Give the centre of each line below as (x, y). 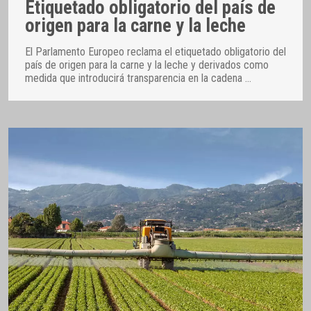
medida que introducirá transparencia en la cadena (135, 78)
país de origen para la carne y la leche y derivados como (147, 65)
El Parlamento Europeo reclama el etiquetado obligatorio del (155, 51)
